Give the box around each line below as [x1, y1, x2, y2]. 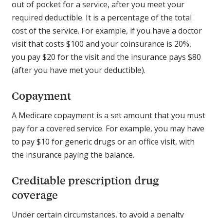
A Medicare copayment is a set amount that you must [12, 110, 205, 121]
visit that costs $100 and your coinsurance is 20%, [12, 38, 191, 50]
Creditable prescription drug [12, 173, 159, 188]
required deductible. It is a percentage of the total [12, 12, 192, 23]
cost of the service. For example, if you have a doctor [12, 25, 202, 36]
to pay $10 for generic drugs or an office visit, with [12, 136, 195, 147]
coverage [12, 188, 60, 202]
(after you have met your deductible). [12, 65, 149, 76]
